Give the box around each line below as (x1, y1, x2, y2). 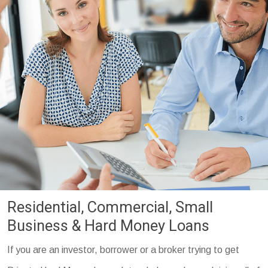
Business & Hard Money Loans (7, 217, 210, 235)
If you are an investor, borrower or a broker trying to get (7, 245, 240, 255)
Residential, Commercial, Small (7, 198, 214, 217)
